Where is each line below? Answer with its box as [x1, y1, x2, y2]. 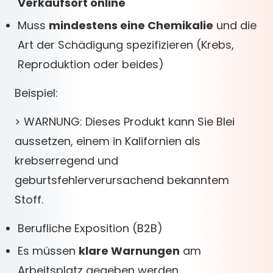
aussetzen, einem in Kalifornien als [15, 133, 200, 149]
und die [213, 18, 257, 33]
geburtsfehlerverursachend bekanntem [15, 172, 229, 188]
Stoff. [15, 192, 43, 207]
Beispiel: [15, 85, 58, 101]
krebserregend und [15, 153, 118, 168]
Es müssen [18, 243, 79, 258]
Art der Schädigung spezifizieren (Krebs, [18, 37, 234, 52]
